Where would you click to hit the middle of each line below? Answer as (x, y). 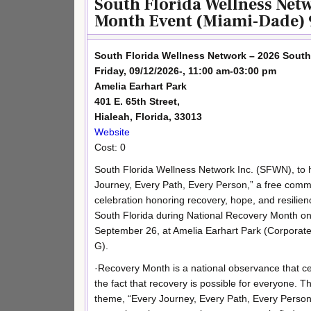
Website (112, 132)
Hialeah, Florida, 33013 (148, 117)
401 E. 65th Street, (137, 102)
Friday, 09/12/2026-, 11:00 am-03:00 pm (185, 71)
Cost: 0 (110, 148)
